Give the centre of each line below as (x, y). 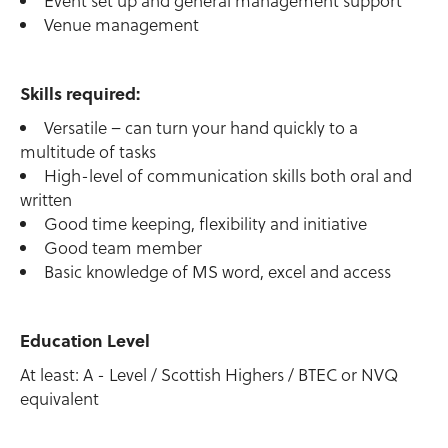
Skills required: (96, 93)
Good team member (123, 248)
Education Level (85, 340)
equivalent (59, 399)
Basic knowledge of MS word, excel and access (217, 272)
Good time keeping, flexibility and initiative (205, 224)
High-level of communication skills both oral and (228, 176)
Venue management (121, 25)
